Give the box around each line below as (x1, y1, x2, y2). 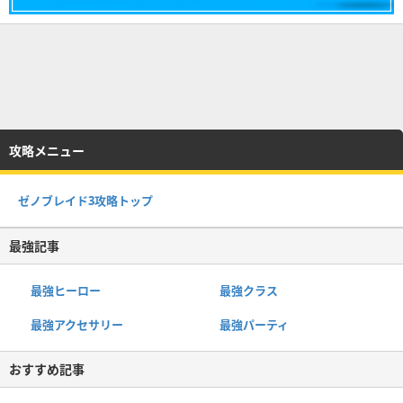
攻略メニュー (9, 142, 85, 160)
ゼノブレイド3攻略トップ (18, 193, 153, 210)
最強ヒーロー (31, 282, 101, 300)
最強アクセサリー (31, 317, 123, 334)
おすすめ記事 (9, 361, 85, 379)
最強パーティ (219, 317, 289, 334)
